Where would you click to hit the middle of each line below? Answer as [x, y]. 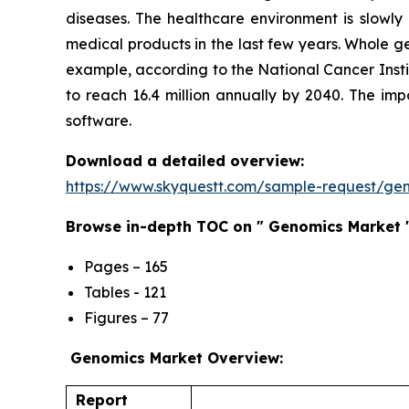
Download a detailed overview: [185, 160]
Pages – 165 [126, 266]
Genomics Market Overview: [177, 357]
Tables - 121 [125, 292]
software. [99, 120]
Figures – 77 [126, 317]
